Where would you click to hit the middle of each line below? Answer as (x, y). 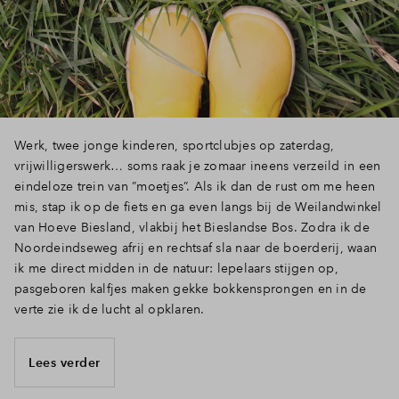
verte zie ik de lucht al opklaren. (110, 309)
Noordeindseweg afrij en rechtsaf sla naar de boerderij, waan (195, 248)
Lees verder (65, 362)
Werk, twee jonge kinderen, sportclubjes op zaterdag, (174, 145)
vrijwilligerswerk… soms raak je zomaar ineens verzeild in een (198, 166)
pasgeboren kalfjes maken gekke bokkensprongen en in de (191, 289)
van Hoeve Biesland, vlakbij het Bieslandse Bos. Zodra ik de (192, 227)
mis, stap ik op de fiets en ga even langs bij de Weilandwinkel (198, 207)
